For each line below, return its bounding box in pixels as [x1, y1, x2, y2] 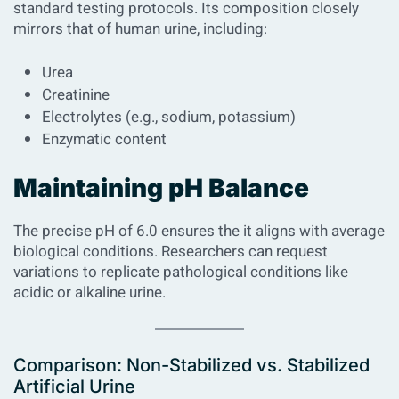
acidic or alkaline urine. [13, 281, 166, 304]
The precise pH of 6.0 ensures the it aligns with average [13, 219, 385, 242]
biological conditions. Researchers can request [13, 240, 328, 263]
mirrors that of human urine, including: [13, 17, 267, 40]
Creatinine [42, 83, 110, 106]
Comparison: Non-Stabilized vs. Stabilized [13, 354, 370, 377]
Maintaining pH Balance [13, 172, 309, 203]
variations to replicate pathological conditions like [13, 260, 348, 283]
